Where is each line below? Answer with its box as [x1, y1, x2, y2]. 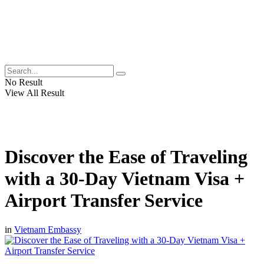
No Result [5, 77, 42, 87]
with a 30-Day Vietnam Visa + [5, 168, 245, 190]
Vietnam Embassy [14, 224, 81, 235]
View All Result [5, 88, 64, 98]
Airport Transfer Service [5, 190, 203, 212]
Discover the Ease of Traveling [5, 146, 247, 168]
